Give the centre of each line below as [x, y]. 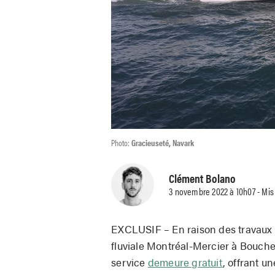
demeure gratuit [185, 262]
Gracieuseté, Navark [163, 142]
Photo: [122, 142]
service [130, 262]
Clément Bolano [203, 178]
